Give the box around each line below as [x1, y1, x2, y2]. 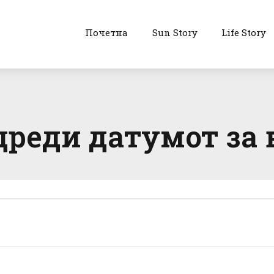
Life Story [221, 26, 267, 39]
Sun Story [152, 26, 198, 39]
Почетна [84, 26, 128, 39]
